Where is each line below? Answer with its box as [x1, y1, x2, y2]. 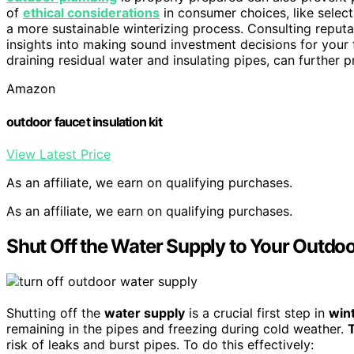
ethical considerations [23, 5, 160, 21]
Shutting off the [6, 304, 104, 321]
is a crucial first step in [185, 304, 329, 321]
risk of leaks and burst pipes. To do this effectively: [6, 336, 314, 352]
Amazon [6, 81, 55, 97]
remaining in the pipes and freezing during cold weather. [6, 320, 348, 337]
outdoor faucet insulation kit [6, 113, 162, 130]
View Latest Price [6, 145, 111, 162]
